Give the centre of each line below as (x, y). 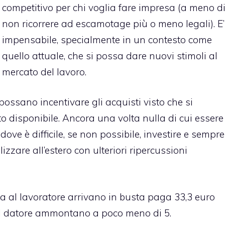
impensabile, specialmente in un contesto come (107, 39)
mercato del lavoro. (44, 72)
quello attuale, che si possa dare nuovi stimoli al (110, 55)
